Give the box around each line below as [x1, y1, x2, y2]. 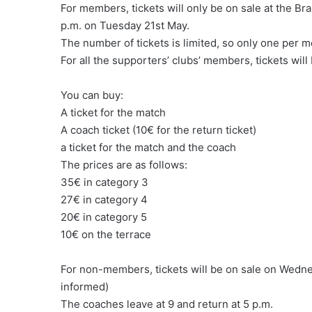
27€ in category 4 [61, 192, 148, 206]
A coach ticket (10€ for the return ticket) [61, 123, 256, 136]
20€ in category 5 [61, 210, 147, 224]
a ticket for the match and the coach [61, 140, 236, 154]
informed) [61, 279, 109, 293]
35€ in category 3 [61, 175, 148, 189]
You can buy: [61, 88, 123, 102]
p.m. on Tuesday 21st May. [61, 18, 189, 32]
